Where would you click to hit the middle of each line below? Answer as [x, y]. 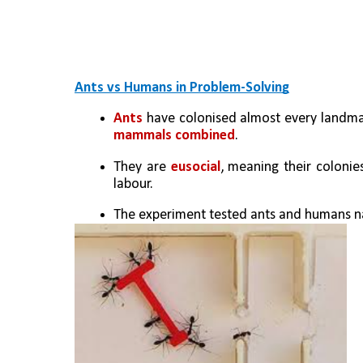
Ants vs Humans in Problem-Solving [182, 88]
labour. [133, 184]
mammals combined [174, 136]
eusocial [195, 167]
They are [142, 167]
